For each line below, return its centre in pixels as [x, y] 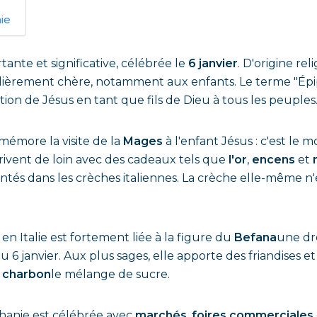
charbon [27, 274]
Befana [255, 237]
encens [275, 160]
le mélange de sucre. [110, 274]
